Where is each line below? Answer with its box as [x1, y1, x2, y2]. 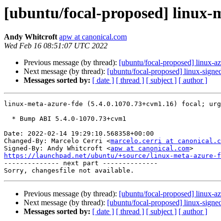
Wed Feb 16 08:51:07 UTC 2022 [4, 41, 108, 50]
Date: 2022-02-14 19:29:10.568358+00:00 [4, 130, 154, 138]
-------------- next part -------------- [4, 159, 158, 167]
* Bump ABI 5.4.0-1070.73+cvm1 [4, 115, 12, 123]
